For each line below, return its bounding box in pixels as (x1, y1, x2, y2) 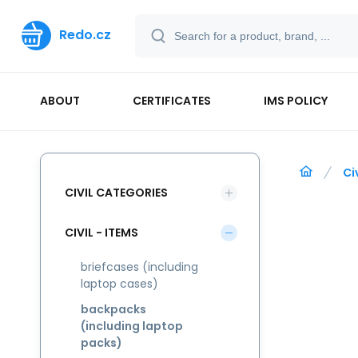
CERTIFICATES (133, 92, 212, 109)
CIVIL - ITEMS (65, 224, 138, 241)
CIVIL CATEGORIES (65, 184, 168, 201)
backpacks (81, 301, 146, 317)
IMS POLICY (264, 92, 328, 109)
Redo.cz (59, 26, 111, 44)
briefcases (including (81, 259, 198, 275)
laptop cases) (81, 276, 158, 292)
